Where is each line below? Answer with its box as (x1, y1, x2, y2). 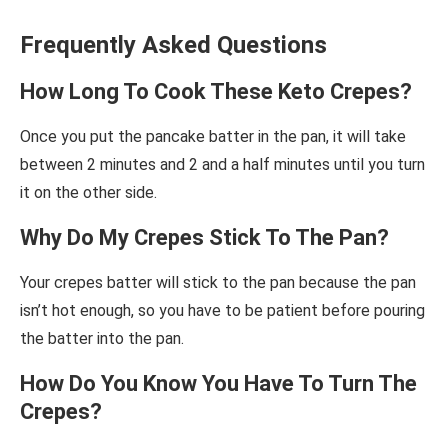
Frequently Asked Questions (20, 30, 327, 59)
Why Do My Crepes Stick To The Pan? (20, 224, 389, 250)
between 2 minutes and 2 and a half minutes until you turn (20, 154, 425, 174)
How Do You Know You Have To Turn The (20, 370, 417, 396)
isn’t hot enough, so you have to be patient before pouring (20, 300, 425, 320)
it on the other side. (20, 182, 157, 202)
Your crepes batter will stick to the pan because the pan (20, 272, 416, 292)
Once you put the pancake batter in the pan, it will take (20, 126, 406, 146)
